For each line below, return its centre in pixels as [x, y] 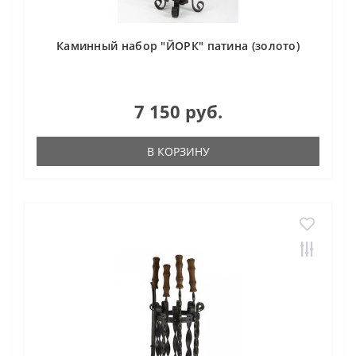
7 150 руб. [178, 111]
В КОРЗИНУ [178, 151]
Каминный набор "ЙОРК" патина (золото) [178, 46]
